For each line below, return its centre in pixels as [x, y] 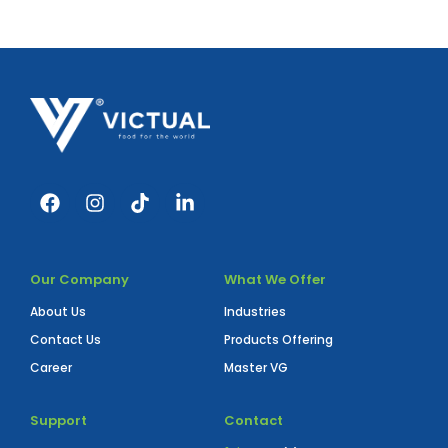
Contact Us [65, 340]
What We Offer [275, 280]
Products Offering [278, 340]
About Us [58, 312]
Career [51, 368]
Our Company [79, 280]
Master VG [256, 368]
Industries [255, 312]
